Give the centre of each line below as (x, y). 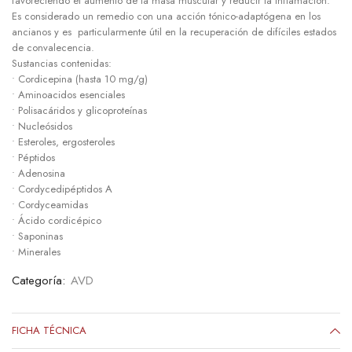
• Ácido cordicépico (57, 221)
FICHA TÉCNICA (49, 331)
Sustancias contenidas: (62, 64)
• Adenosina (38, 174)
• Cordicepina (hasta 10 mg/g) (80, 79)
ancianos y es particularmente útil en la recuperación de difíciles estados (174, 32)
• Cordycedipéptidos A (62, 189)
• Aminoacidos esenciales (68, 95)
